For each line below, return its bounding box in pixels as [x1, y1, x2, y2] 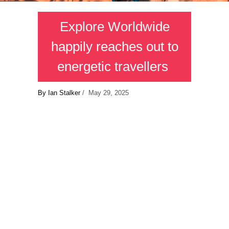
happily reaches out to [51, 39, 178, 55]
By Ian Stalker [38, 89, 80, 97]
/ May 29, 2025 [80, 89, 129, 97]
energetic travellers [57, 59, 172, 75]
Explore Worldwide [59, 19, 170, 35]
